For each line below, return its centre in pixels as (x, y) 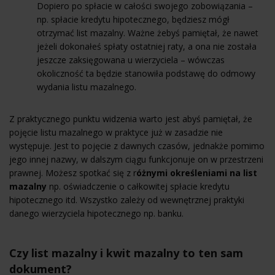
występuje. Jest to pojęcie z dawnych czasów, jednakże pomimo (137, 145)
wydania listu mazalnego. (87, 87)
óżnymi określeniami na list (197, 172)
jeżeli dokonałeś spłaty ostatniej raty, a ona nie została (147, 46)
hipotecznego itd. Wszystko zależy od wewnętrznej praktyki (127, 199)
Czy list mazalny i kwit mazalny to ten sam (126, 253)
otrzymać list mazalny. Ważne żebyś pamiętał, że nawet (148, 33)
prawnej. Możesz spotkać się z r (73, 172)
